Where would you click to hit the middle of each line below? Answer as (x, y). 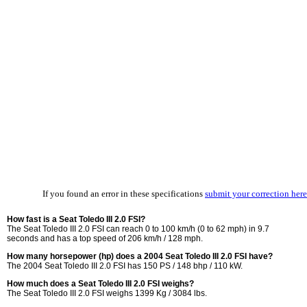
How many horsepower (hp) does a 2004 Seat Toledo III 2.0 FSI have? (140, 256)
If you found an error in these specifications (124, 194)
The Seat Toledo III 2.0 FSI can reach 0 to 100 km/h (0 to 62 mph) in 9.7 (138, 229)
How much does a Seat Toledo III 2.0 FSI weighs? (100, 284)
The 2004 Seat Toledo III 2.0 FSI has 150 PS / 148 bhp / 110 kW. (125, 266)
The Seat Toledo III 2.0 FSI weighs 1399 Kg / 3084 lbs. (107, 293)
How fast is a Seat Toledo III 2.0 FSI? (76, 219)
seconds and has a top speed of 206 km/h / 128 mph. (105, 238)
